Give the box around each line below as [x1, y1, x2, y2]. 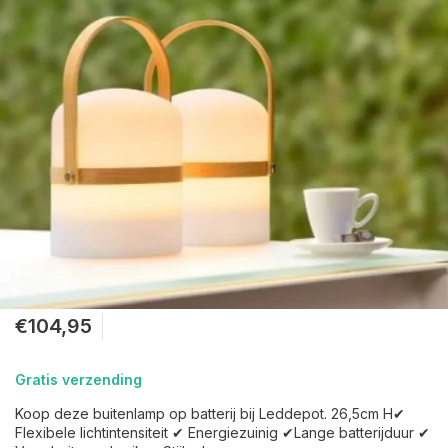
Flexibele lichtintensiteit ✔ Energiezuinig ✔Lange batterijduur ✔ [15, 424, 430, 441]
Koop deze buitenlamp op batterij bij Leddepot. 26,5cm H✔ [15, 405, 405, 422]
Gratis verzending [15, 371, 142, 388]
